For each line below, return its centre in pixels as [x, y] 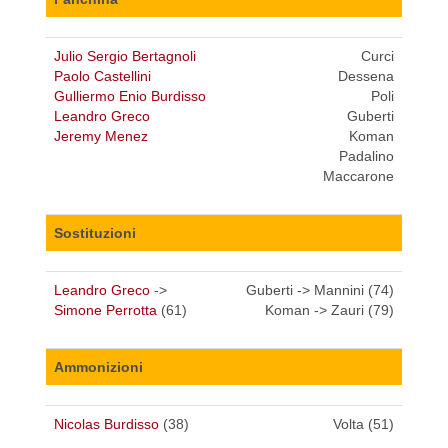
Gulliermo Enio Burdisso [130, 96]
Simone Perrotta [105, 310]
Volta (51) [363, 424]
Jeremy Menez [101, 136]
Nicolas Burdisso [106, 424]
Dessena [366, 76]
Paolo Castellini [102, 76]
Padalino [366, 156]
